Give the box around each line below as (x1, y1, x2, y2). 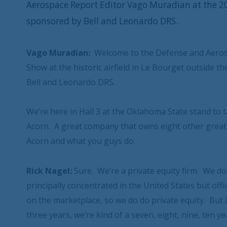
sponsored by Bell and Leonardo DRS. (26, 15, 178, 27)
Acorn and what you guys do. (26, 135, 135, 147)
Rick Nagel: (26, 165, 72, 177)
